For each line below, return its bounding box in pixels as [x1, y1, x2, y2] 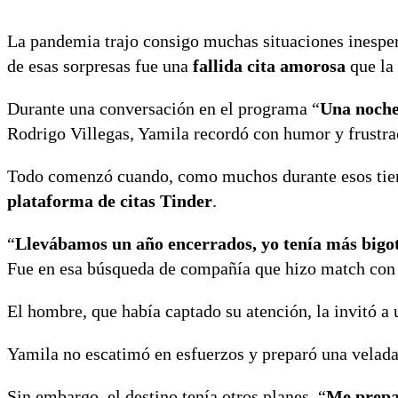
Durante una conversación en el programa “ [7, 98, 320, 118]
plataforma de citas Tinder [7, 190, 212, 211]
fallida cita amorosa [193, 55, 346, 76]
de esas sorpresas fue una [7, 55, 193, 76]
